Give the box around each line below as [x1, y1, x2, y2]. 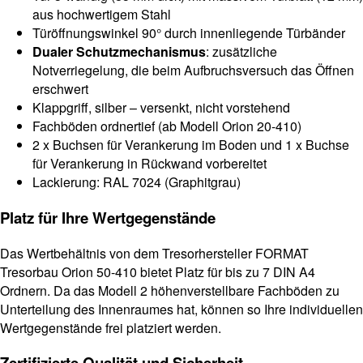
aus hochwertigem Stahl [32, 5, 171, 24]
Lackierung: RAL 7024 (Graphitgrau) [32, 173, 241, 192]
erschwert [32, 79, 88, 99]
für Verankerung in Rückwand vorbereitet [32, 154, 267, 173]
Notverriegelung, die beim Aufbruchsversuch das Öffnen [32, 61, 354, 80]
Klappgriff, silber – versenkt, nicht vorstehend [32, 98, 290, 117]
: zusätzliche [206, 42, 277, 62]
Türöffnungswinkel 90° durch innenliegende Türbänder [32, 23, 345, 43]
